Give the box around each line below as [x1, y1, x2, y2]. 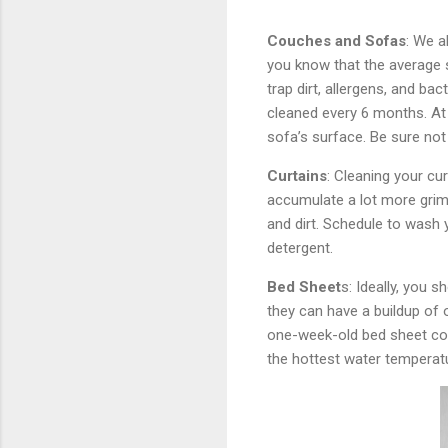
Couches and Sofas [267, 31, 406, 50]
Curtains [267, 166, 327, 185]
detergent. [267, 238, 333, 257]
